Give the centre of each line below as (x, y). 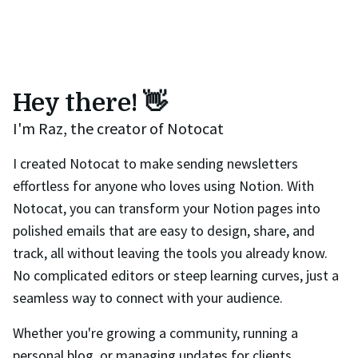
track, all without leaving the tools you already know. (170, 253)
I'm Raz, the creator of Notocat (118, 129)
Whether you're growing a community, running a (155, 333)
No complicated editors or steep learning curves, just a (176, 276)
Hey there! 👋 (90, 103)
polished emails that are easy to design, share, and (164, 231)
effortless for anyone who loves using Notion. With (163, 186)
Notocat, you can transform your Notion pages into (167, 209)
